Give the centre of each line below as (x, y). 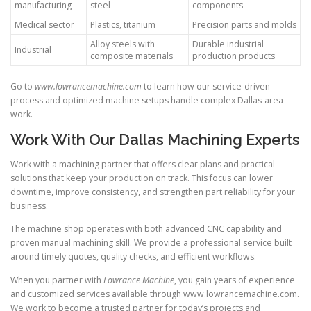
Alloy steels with (123, 44)
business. (29, 206)
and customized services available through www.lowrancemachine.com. (155, 294)
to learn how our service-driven (206, 87)
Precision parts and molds (244, 25)
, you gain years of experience (235, 280)
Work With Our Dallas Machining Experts (155, 140)
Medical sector (44, 25)
